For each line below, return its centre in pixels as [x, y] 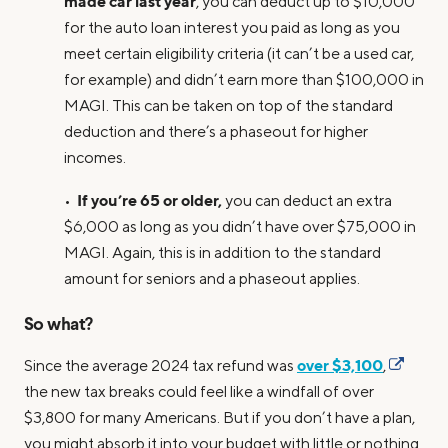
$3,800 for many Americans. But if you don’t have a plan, [219, 418]
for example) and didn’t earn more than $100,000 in [244, 79]
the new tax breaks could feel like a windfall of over [199, 392]
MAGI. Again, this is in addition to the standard [222, 252]
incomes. [95, 157]
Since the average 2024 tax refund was [160, 366]
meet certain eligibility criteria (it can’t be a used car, [239, 53]
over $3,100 [340, 365]
